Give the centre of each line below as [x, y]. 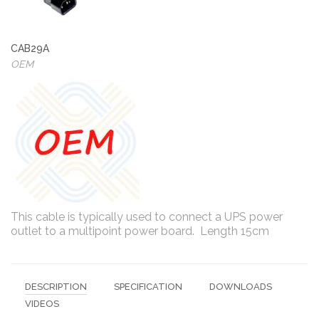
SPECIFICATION [148, 286]
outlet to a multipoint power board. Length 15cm [140, 231]
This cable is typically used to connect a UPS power [147, 216]
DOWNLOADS [241, 286]
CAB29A [30, 48]
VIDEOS [42, 303]
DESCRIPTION [56, 286]
